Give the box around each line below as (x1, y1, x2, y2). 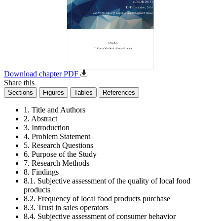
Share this (4, 78, 35, 87)
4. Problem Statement (24, 132, 90, 141)
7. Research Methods (24, 159, 89, 167)
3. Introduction (24, 123, 70, 132)
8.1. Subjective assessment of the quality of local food (24, 177, 190, 185)
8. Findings (24, 168, 59, 176)
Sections (8, 89, 33, 96)
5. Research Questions (24, 141, 93, 149)
